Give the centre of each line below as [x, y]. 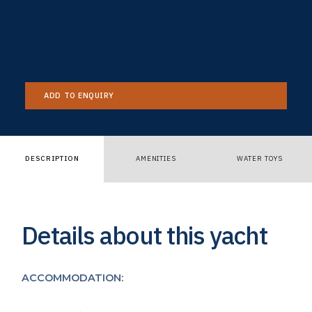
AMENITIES [156, 159]
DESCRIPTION [52, 159]
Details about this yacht [145, 235]
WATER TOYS [260, 159]
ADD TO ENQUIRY [79, 96]
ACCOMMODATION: [73, 278]
